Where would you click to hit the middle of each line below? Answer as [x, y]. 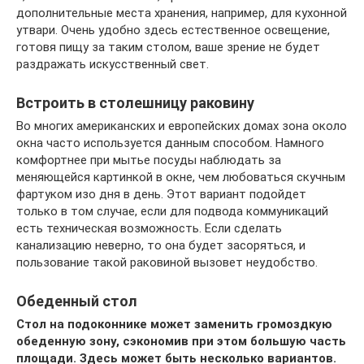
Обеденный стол [77, 301]
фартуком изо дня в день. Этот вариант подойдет [161, 194]
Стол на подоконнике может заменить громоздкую [174, 324]
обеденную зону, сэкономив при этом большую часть [181, 341]
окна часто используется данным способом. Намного [170, 143]
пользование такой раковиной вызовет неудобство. [167, 262]
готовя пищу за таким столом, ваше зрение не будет [168, 47]
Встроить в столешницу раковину [135, 102]
